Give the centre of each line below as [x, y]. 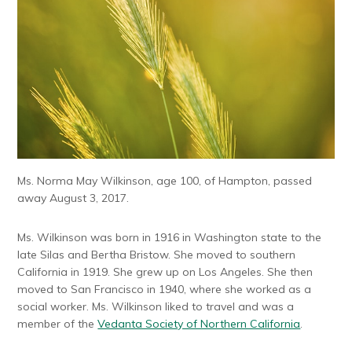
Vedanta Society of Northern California [199, 324]
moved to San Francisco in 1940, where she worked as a [165, 290]
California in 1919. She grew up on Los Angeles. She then [165, 272]
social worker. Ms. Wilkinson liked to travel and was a [156, 307]
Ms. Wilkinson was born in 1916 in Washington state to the [170, 238]
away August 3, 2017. [73, 198]
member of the [58, 324]
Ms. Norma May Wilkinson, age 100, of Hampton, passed [165, 181]
